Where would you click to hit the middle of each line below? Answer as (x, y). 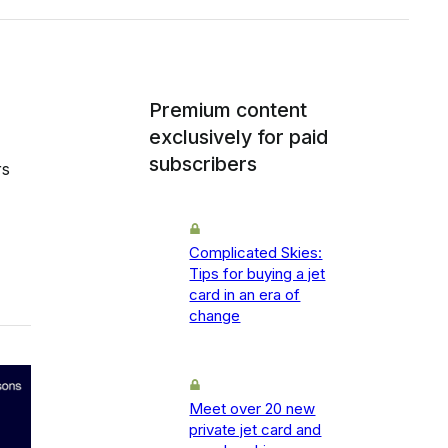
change (215, 316)
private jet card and (255, 430)
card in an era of (245, 295)
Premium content (228, 110)
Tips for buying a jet (257, 274)
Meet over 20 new (252, 409)
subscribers (203, 164)
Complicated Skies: (256, 253)
